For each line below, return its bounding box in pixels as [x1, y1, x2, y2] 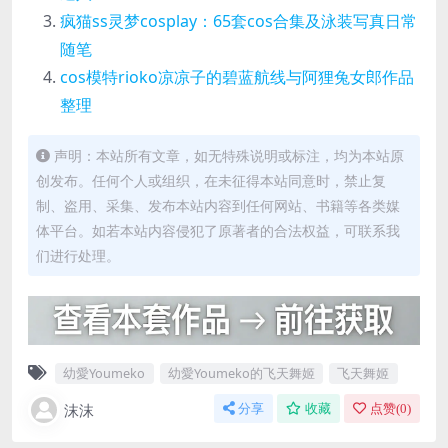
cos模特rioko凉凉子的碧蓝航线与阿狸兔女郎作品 [60, 66, 414, 89]
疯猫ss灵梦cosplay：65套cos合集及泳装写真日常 [60, 10, 417, 33]
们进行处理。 [36, 246, 120, 266]
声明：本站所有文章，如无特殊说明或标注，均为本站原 [54, 146, 404, 166]
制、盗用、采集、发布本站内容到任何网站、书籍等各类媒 [36, 196, 400, 216]
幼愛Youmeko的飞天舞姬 [167, 364, 315, 383]
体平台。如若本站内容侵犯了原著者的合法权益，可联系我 [36, 221, 400, 241]
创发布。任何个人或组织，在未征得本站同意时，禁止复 [36, 171, 386, 191]
